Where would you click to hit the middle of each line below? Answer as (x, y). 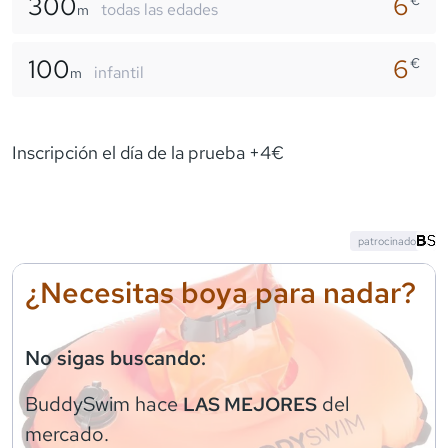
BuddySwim (77, 403)
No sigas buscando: (115, 357)
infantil (119, 72)
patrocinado (387, 240)
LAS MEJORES (250, 404)
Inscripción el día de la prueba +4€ (148, 152)
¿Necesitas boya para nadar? (220, 292)
